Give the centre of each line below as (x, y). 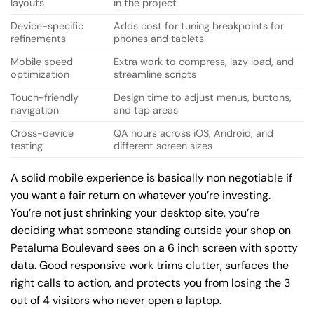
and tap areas (146, 110)
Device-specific (47, 26)
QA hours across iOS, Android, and (194, 133)
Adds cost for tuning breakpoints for (199, 26)
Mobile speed (42, 61)
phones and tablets (159, 38)
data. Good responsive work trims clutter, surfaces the (150, 265)
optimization (40, 74)
